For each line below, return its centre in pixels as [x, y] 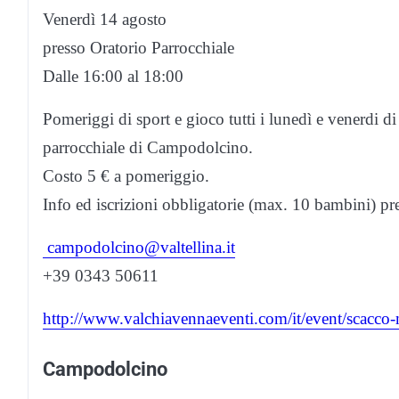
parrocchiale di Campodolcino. [148, 148]
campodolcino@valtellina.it [139, 248]
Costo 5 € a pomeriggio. [126, 176]
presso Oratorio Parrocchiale [138, 48]
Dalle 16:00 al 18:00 [113, 77]
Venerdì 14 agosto [105, 20]
